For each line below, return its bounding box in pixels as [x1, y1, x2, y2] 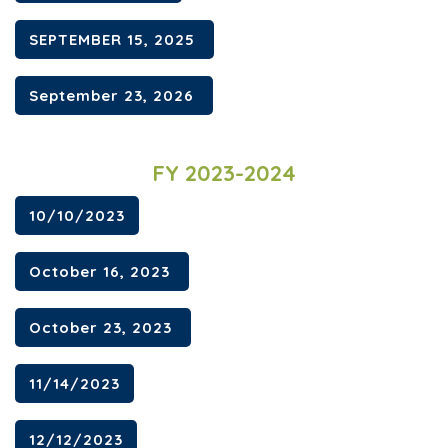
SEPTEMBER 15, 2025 [29, 30, 200, 50]
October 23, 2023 [29, 317, 177, 337]
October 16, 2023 [29, 261, 175, 281]
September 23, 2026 [29, 86, 199, 106]
